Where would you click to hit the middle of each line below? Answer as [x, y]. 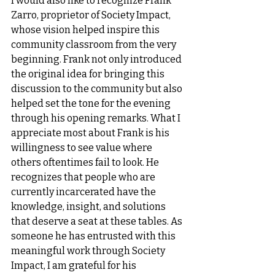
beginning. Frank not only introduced [97, 59]
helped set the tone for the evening [92, 103]
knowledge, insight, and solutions [89, 207]
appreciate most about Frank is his [91, 133]
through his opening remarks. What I [97, 118]
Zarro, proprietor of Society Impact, [92, 15]
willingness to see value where [83, 148]
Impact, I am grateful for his [75, 265]
